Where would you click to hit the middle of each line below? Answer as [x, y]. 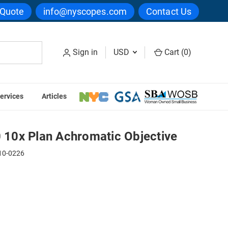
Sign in [85, 52]
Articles [54, 96]
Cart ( [173, 52]
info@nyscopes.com [85, 11]
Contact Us [169, 11]
